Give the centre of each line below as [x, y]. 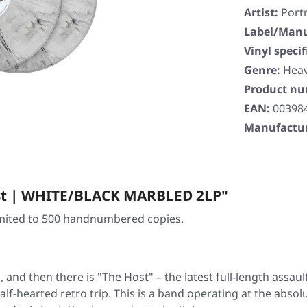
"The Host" [125, 277]
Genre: [262, 70]
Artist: [261, 13]
